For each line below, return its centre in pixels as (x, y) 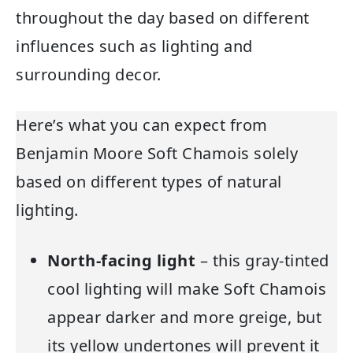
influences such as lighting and (134, 46)
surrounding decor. (91, 74)
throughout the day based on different (163, 17)
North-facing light (121, 260)
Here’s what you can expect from (142, 124)
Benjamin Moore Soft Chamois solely (157, 153)
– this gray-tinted (262, 260)
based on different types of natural (149, 181)
